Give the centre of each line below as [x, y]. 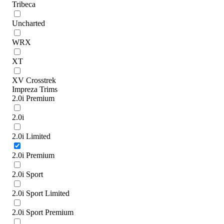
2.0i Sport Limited [41, 193]
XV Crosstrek [34, 80]
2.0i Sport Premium [43, 212]
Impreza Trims [35, 89]
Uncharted [28, 23]
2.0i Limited [31, 136]
